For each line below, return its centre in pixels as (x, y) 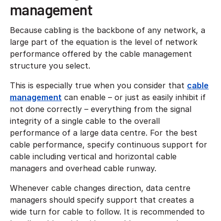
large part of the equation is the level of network (104, 42)
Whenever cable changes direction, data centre (100, 188)
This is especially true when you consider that (98, 85)
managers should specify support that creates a (102, 200)
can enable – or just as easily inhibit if (134, 97)
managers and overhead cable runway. (84, 168)
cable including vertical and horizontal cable (93, 156)
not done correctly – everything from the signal (101, 109)
